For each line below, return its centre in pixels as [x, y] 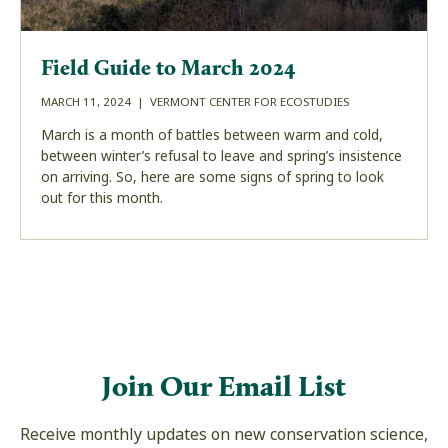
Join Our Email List [224, 386]
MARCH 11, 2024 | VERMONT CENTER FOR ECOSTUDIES [195, 102]
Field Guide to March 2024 [168, 68]
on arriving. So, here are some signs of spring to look [212, 177]
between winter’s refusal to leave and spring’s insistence [221, 156]
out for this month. [102, 198]
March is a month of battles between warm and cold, [212, 135]
